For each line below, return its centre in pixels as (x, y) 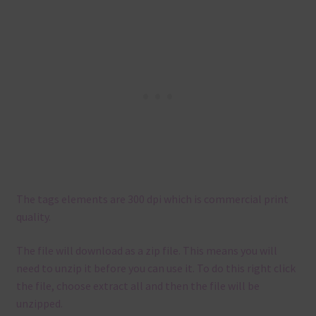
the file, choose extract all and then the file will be (138, 285)
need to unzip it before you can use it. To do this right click (156, 268)
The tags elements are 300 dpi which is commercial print (152, 199)
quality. (33, 216)
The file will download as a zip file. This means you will (146, 250)
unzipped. (39, 303)
